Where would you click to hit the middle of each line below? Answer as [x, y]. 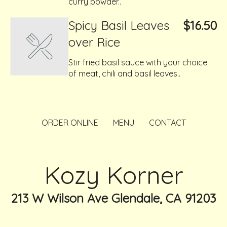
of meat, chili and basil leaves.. [124, 73]
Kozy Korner [113, 175]
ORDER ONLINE [70, 123]
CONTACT [167, 123]
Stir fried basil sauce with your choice [138, 62]
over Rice [94, 42]
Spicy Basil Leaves [119, 25]
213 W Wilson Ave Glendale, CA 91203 [113, 198]
